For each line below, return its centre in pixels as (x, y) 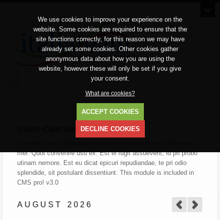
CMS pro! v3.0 (38, 182)
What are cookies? (110, 93)
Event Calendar (48, 129)
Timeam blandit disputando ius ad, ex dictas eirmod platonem (105, 143)
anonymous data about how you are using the (110, 59)
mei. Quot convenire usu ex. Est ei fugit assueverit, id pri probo (108, 153)
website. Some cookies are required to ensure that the (110, 29)
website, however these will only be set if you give (110, 69)
